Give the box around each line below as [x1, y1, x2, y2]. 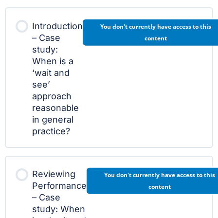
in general [32, 114, 73, 125]
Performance [32, 181, 87, 191]
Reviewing [32, 169, 75, 179]
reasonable [32, 102, 79, 113]
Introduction [32, 20, 83, 31]
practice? [32, 126, 70, 136]
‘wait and [32, 67, 70, 78]
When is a [32, 55, 73, 66]
